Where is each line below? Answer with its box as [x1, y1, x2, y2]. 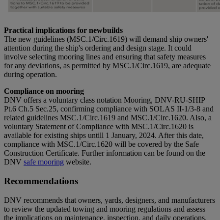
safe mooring [24, 158, 64, 166]
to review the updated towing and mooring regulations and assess [4, 204, 205, 213]
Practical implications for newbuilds [4, 26, 123, 35]
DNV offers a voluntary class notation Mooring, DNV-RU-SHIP [4, 96, 205, 105]
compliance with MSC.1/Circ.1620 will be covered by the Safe [4, 140, 199, 149]
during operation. [4, 70, 57, 79]
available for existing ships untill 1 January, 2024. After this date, [4, 131, 204, 140]
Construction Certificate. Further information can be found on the [4, 149, 205, 158]
